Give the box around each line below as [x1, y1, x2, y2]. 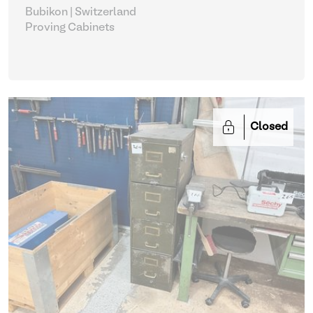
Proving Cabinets [25, 23, 115, 33]
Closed [250, 122, 288, 132]
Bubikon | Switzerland [25, 8, 136, 17]
